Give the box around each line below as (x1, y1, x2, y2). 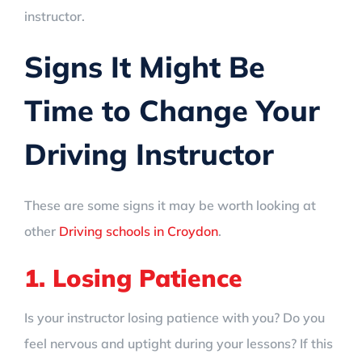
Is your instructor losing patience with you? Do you (24, 309, 325, 326)
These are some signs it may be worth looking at (24, 196, 316, 213)
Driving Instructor (24, 135, 274, 172)
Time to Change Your (24, 91, 320, 128)
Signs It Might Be (24, 48, 265, 85)
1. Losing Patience (24, 262, 242, 293)
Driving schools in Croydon (59, 222, 218, 239)
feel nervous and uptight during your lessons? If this (24, 335, 333, 351)
